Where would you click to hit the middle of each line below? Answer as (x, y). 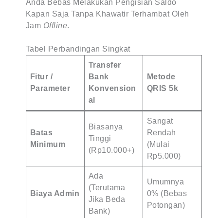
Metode (161, 77)
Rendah (161, 133)
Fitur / (41, 77)
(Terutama (107, 188)
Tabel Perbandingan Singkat (78, 49)
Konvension (112, 88)
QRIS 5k (163, 88)
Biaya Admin (55, 193)
